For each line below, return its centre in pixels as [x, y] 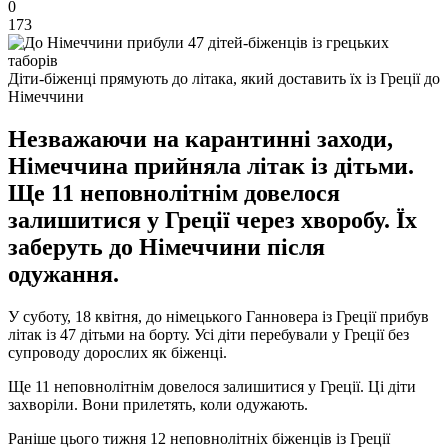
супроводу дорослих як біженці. [117, 352]
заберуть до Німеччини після [166, 246]
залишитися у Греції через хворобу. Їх [212, 219]
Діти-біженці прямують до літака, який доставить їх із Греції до [224, 78]
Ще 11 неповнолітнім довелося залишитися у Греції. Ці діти [212, 386]
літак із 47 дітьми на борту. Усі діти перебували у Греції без [208, 334]
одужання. [63, 273]
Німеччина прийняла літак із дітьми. [211, 165]
